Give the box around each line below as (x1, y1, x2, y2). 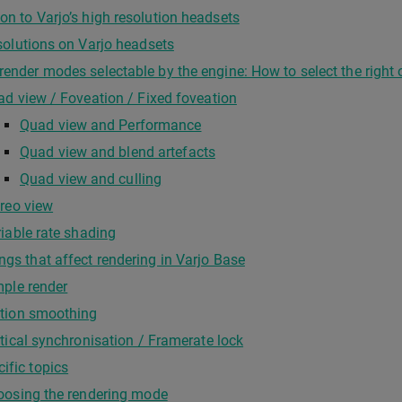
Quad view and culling (20, 170, 162, 188)
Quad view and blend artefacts (20, 144, 215, 161)
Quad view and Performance (20, 117, 202, 134)
